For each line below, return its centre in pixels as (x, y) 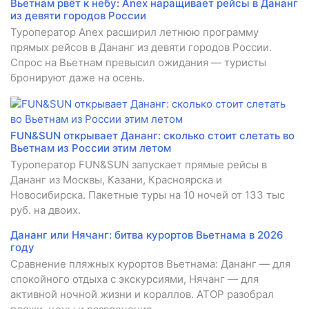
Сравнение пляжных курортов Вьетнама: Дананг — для (150, 264)
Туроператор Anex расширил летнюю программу (134, 32)
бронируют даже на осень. (78, 78)
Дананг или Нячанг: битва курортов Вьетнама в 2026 (147, 235)
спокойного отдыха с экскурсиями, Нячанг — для (134, 279)
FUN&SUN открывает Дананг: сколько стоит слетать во (152, 136)
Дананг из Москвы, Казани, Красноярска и (116, 180)
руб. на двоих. (46, 210)
